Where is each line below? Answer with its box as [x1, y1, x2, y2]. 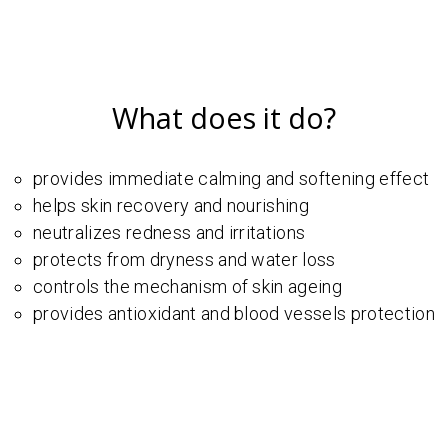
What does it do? [112, 97, 336, 137]
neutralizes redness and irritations [33, 221, 306, 243]
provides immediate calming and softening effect [33, 167, 430, 189]
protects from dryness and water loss [33, 248, 336, 270]
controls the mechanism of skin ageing [33, 275, 342, 297]
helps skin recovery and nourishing [33, 194, 310, 216]
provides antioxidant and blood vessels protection [33, 302, 435, 324]
